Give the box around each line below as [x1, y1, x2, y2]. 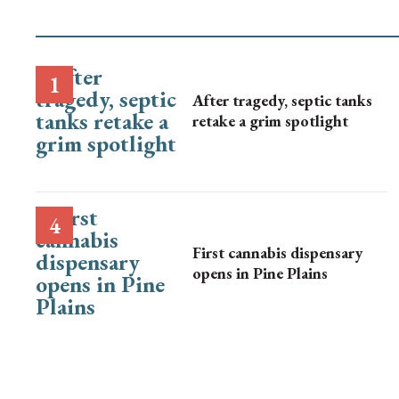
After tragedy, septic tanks [192, 90, 372, 110]
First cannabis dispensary [192, 241, 362, 263]
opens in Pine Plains [192, 262, 328, 283]
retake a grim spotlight [192, 110, 348, 131]
